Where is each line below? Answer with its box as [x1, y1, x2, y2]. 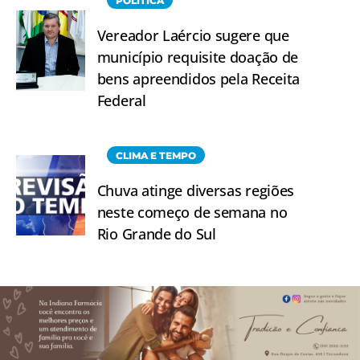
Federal [96, 90, 146, 110]
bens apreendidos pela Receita [96, 68, 301, 88]
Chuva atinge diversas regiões [96, 180, 295, 200]
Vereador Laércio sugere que [96, 25, 289, 45]
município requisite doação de [96, 47, 299, 67]
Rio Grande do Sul [96, 223, 216, 243]
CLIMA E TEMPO [115, 149, 196, 162]
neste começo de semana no [96, 202, 288, 222]
